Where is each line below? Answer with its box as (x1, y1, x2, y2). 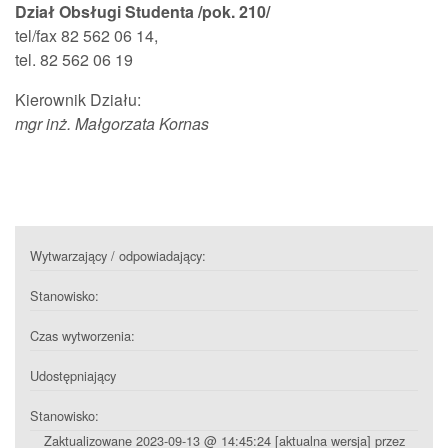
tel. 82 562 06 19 (15, 48, 133, 71)
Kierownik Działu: (15, 88, 141, 111)
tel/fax (15, 24, 61, 47)
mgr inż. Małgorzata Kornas (15, 112, 209, 135)
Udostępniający (30, 366, 116, 385)
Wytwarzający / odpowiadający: (30, 246, 206, 265)
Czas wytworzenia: (30, 326, 135, 345)
